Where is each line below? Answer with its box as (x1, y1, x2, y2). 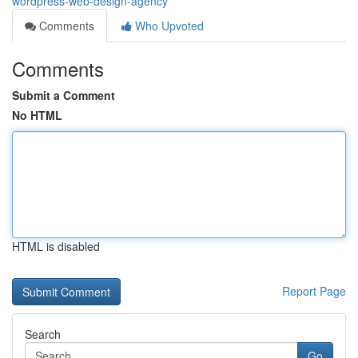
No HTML (12, 107, 62, 123)
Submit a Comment (12, 87, 115, 103)
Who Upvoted (132, 18, 204, 34)
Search (25, 326, 61, 342)
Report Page (282, 283, 346, 299)
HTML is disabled (12, 238, 100, 254)
